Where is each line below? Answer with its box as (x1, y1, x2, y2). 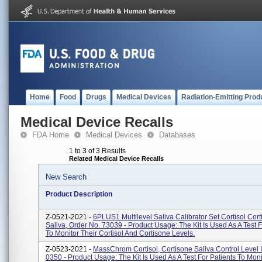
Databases (159, 130, 195, 139)
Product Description (46, 190, 112, 198)
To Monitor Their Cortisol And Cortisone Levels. (46, 229, 195, 237)
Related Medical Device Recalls (69, 155, 164, 162)
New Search (46, 173, 87, 181)
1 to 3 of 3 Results (69, 147, 126, 155)
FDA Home (32, 130, 69, 139)
